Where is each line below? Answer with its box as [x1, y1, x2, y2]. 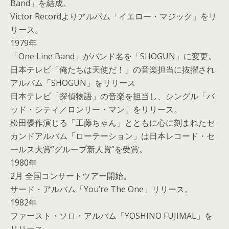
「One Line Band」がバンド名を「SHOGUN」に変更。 [10, 51, 216, 62]
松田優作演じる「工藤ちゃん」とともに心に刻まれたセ [10, 117, 215, 128]
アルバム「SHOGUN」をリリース [10, 77, 135, 88]
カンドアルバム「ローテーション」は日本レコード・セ [10, 130, 215, 142]
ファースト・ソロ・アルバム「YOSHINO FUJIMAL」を [10, 210, 213, 221]
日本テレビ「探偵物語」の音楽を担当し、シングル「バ [10, 90, 215, 102]
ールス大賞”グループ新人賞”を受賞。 [10, 144, 147, 155]
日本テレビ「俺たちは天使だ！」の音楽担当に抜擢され [10, 64, 215, 75]
